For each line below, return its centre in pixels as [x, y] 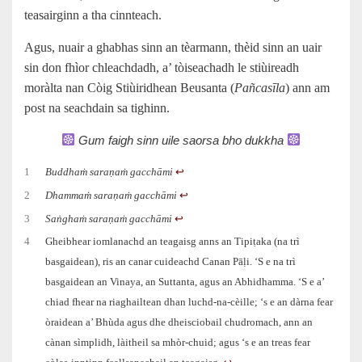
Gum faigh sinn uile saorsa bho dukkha [181, 140]
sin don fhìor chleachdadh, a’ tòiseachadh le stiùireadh [162, 67]
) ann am [307, 87]
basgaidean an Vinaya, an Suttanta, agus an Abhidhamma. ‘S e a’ [185, 282]
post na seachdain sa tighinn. [97, 107]
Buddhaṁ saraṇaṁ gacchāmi [109, 172]
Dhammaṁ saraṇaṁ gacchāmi [112, 195]
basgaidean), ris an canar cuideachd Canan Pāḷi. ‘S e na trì [171, 262]
